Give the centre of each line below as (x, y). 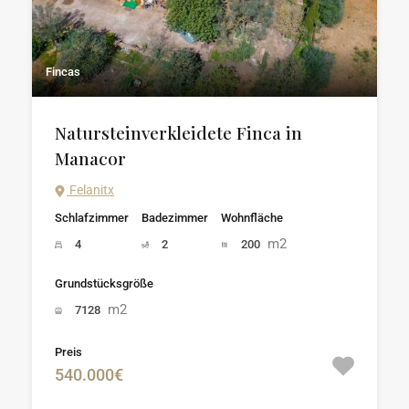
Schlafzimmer (92, 218)
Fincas (63, 72)
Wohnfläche (252, 218)
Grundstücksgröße (104, 283)
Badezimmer (175, 218)
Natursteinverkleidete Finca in (178, 132)
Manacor (90, 158)
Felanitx (90, 190)
